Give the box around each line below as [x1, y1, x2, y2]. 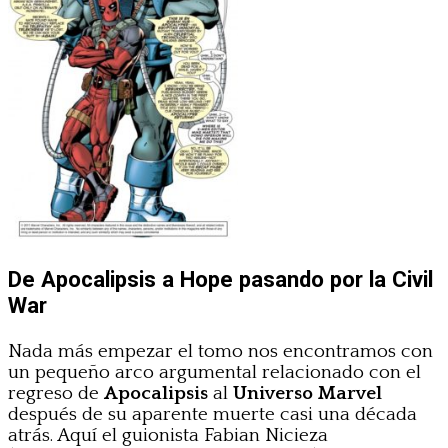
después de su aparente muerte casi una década [8, 403, 417, 425]
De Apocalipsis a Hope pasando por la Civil [8, 266, 433, 293]
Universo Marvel [233, 382, 382, 404]
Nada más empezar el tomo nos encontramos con [8, 340, 433, 362]
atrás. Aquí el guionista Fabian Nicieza [8, 424, 328, 446]
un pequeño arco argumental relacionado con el [8, 361, 421, 383]
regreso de [8, 382, 104, 404]
